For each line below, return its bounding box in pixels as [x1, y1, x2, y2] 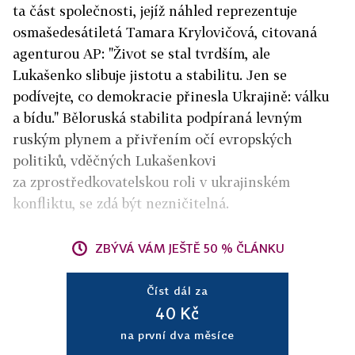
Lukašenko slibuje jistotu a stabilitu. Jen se [13, 67, 287, 84]
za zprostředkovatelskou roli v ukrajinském [13, 174, 290, 191]
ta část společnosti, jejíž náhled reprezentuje [13, 2, 297, 20]
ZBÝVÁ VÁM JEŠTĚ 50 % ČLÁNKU [94, 241, 284, 256]
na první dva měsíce [120, 328, 235, 342]
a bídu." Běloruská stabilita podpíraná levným [13, 109, 302, 127]
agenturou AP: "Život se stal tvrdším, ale [13, 45, 270, 63]
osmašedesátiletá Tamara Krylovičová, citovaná [13, 24, 317, 41]
